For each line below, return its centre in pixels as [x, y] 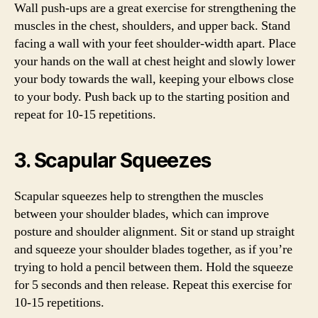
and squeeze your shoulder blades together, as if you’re [153, 250]
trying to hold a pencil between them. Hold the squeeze [154, 267]
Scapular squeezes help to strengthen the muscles [139, 196]
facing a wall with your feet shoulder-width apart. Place [155, 44]
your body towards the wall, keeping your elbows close [154, 79]
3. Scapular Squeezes [113, 160]
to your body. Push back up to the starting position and [152, 97]
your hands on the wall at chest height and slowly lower [155, 61]
